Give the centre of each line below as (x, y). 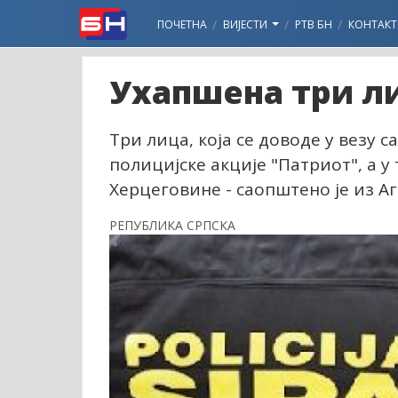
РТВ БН (314, 24)
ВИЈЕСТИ (247, 24)
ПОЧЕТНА (182, 24)
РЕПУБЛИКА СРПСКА (172, 225)
